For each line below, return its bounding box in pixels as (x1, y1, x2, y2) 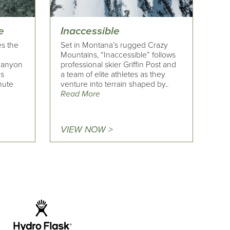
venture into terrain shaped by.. (61, 79, 169, 90)
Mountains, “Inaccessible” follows (61, 50, 176, 61)
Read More (61, 89, 101, 100)
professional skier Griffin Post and (61, 60, 177, 70)
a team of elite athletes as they (61, 69, 166, 80)
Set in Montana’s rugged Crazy (61, 40, 168, 51)
